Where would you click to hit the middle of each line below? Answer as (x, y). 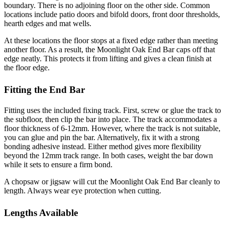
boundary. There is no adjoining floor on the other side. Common (107, 6)
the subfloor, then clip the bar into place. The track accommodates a (110, 120)
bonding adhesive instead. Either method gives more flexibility (103, 147)
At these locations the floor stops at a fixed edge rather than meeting (111, 41)
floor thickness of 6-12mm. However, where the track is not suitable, (112, 129)
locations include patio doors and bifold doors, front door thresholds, (112, 15)
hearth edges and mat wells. (48, 24)
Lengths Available (41, 213)
